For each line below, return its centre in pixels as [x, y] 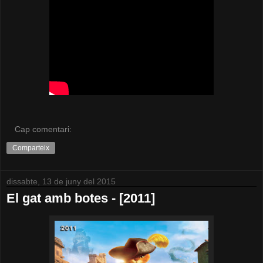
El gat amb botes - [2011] [81, 198]
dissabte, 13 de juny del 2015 [61, 181]
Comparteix [31, 148]
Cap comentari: [43, 129]
